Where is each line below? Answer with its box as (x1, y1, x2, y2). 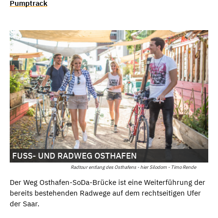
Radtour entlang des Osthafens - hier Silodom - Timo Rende (70, 164, 196, 171)
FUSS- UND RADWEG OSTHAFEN (12, 150, 137, 162)
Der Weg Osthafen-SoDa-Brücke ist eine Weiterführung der (10, 178, 205, 187)
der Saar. (10, 199, 39, 209)
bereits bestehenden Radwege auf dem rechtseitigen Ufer (10, 188, 201, 198)
